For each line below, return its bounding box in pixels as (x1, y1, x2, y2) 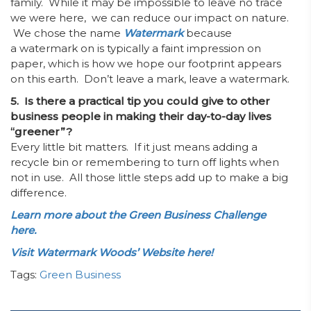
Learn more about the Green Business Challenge (10, 208, 266, 221)
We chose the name (10, 26, 124, 40)
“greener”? (10, 125, 72, 138)
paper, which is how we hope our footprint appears (10, 57, 281, 70)
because (183, 26, 232, 40)
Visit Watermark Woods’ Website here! (10, 246, 213, 259)
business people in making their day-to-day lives (10, 110, 271, 123)
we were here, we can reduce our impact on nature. (10, 11, 289, 24)
